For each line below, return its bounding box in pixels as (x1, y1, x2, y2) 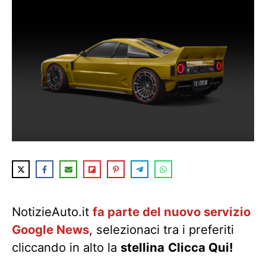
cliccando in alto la (12, 240, 121, 255)
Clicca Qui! (168, 240, 233, 255)
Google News (12, 222, 89, 237)
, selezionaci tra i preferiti (89, 222, 234, 237)
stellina (121, 240, 164, 255)
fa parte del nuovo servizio (93, 204, 251, 220)
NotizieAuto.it (12, 204, 93, 220)
